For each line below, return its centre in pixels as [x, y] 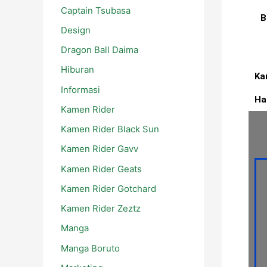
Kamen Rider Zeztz [101, 209]
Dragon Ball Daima [100, 50]
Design [76, 30]
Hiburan [77, 70]
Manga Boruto [90, 248]
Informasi [80, 89]
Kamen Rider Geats [101, 169]
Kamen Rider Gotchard [108, 188]
